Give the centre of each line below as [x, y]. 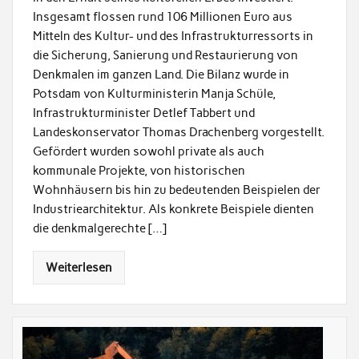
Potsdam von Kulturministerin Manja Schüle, [154, 94]
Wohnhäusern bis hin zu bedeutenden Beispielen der [176, 190]
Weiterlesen [79, 268]
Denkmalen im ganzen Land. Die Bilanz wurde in [161, 75]
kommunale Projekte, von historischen [139, 171]
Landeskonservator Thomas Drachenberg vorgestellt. [178, 133]
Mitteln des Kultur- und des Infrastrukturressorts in [173, 36]
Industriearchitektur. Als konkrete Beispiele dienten [173, 210]
